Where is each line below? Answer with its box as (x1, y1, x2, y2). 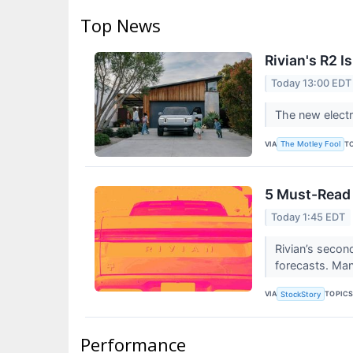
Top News (80, 13, 161, 38)
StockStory (281, 289, 321, 299)
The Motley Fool (281, 139, 341, 149)
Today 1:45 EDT (271, 210, 346, 223)
